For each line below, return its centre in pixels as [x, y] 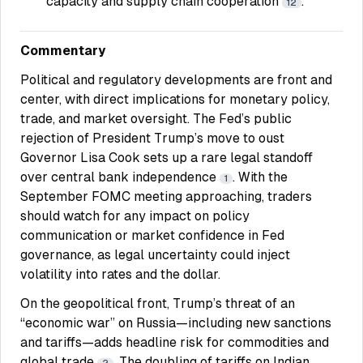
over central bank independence [120, 177]
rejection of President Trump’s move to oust [152, 138]
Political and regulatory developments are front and [176, 80]
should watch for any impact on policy [135, 216]
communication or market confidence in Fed [152, 235]
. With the [260, 177]
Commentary [63, 51]
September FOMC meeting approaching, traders [166, 196]
